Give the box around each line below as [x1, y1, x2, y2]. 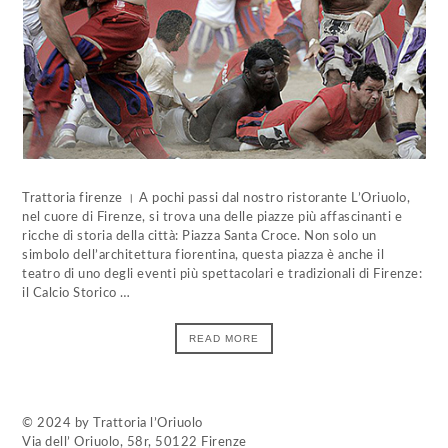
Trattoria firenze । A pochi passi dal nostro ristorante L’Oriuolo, [22, 192, 411, 205]
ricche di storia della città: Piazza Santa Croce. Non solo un [22, 230, 377, 243]
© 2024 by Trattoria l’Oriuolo [22, 417, 203, 430]
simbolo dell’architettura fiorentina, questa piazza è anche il [22, 249, 385, 262]
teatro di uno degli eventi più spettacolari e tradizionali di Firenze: [22, 268, 423, 281]
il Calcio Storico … [22, 287, 131, 300]
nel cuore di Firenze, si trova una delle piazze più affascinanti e [22, 211, 403, 224]
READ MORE [189, 333, 259, 344]
